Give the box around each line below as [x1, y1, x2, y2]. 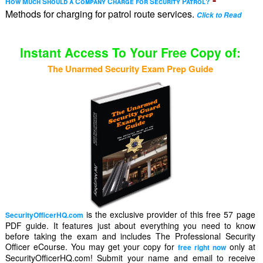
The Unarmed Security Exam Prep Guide [47, 62, 213, 76]
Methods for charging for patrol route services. [5, 7, 197, 21]
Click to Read [196, 10, 241, 21]
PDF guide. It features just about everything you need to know [5, 220, 255, 232]
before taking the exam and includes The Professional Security [5, 230, 255, 242]
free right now [177, 242, 226, 253]
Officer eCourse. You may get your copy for [5, 241, 178, 253]
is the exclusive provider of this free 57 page [83, 208, 255, 221]
